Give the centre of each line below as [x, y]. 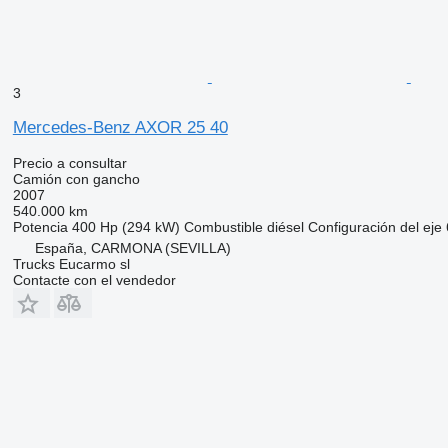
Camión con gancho [76, 178]
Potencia [40, 226]
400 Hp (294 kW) [125, 226]
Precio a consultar [69, 162]
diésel [285, 226]
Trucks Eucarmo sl [71, 263]
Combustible [223, 226]
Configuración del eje [374, 226]
